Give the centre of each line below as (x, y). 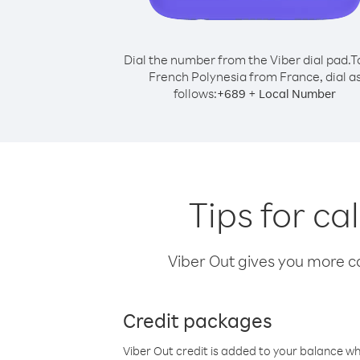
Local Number (297, 94)
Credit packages (198, 320)
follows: (195, 93)
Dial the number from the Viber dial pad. (237, 59)
